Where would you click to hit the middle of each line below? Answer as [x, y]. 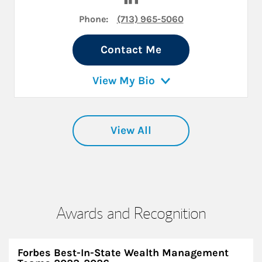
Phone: [93, 19]
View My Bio [123, 80]
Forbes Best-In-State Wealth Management [123, 252]
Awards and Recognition [131, 212]
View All [131, 130]
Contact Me [131, 49]
